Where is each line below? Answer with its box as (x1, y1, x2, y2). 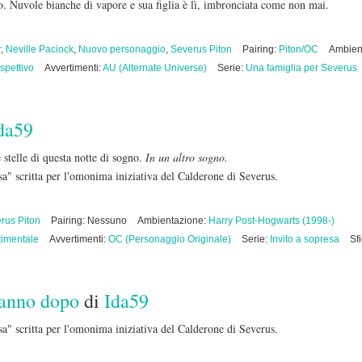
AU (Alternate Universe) (103, 62, 207, 74)
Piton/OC (279, 44, 318, 55)
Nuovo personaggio (78, 44, 166, 55)
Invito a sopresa (270, 234, 339, 245)
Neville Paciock (6, 44, 74, 55)
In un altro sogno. (145, 149, 228, 165)
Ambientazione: (137, 215, 208, 226)
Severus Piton (170, 44, 232, 55)
